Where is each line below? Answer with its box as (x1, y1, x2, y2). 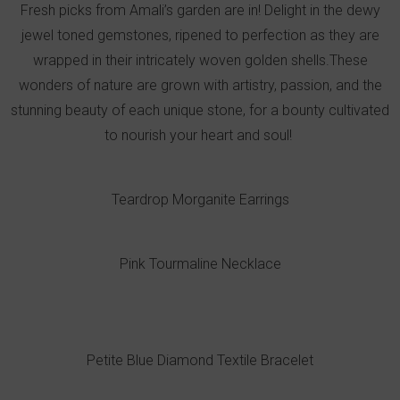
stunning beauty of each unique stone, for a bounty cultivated (11, 101, 389, 119)
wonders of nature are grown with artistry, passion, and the (18, 76, 382, 94)
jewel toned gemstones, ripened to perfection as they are (21, 26, 379, 44)
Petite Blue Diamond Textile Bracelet (87, 351, 313, 369)
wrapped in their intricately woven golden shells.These (32, 51, 368, 69)
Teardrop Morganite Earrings (111, 190, 289, 208)
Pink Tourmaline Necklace (119, 254, 281, 272)
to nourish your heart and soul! (104, 126, 296, 144)
